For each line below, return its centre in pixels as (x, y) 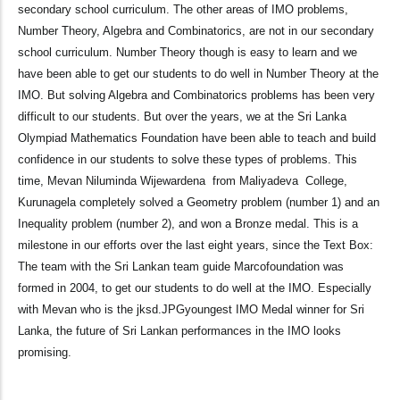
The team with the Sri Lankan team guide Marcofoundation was (181, 267)
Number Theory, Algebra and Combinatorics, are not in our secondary (196, 31)
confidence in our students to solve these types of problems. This (187, 160)
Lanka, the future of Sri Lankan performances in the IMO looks (179, 331)
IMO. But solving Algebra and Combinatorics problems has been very (196, 96)
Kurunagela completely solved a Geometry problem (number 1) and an (199, 203)
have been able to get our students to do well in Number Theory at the (198, 74)
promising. (45, 353)
